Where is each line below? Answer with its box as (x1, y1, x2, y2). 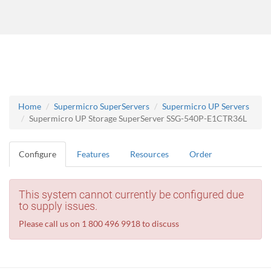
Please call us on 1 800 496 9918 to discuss (19, 218, 179, 229)
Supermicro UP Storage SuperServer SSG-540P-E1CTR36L (29, 113, 247, 123)
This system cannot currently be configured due (19, 188, 244, 201)
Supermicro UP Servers (162, 100, 249, 111)
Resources (130, 148, 169, 159)
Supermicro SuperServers (54, 100, 149, 111)
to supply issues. (19, 199, 97, 212)
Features (77, 148, 109, 159)
